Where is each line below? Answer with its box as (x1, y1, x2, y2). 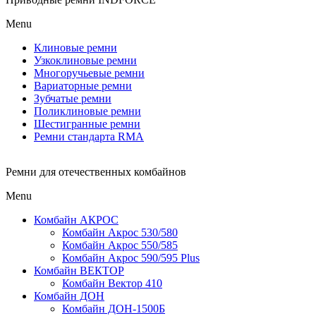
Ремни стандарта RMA (34, 130, 144, 142)
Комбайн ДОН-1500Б (62, 303, 165, 315)
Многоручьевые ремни (34, 67, 145, 79)
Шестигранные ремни (34, 118, 140, 130)
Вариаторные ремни (34, 80, 132, 92)
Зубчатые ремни (34, 92, 111, 104)
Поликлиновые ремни (34, 105, 141, 117)
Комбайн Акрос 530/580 (62, 226, 178, 238)
